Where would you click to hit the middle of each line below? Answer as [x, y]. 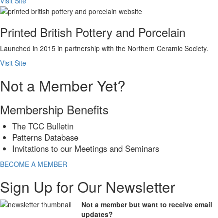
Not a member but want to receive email [147, 205]
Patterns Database [45, 137]
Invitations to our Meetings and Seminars [86, 149]
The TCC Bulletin [43, 126]
